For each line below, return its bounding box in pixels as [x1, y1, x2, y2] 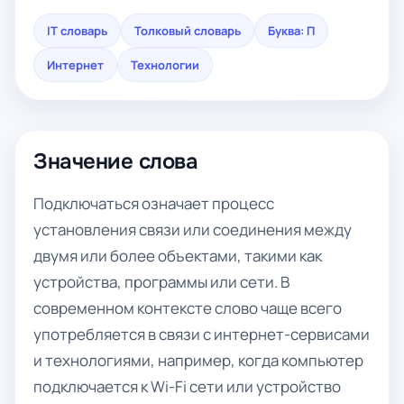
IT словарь [47, 23, 107, 39]
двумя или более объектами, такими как [33, 245, 322, 266]
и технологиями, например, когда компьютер [33, 350, 363, 371]
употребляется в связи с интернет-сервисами [33, 324, 370, 344]
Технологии [131, 57, 199, 73]
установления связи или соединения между [33, 219, 352, 240]
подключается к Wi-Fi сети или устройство [33, 376, 341, 397]
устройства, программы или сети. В [33, 271, 289, 292]
